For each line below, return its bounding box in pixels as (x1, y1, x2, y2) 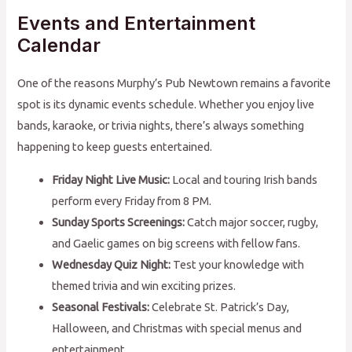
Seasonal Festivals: (52, 300, 150, 313)
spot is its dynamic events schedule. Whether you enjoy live (17, 97, 315, 112)
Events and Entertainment (17, 12, 256, 35)
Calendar (17, 34, 101, 57)
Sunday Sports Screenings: (52, 215, 185, 229)
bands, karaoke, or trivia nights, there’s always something (17, 119, 305, 133)
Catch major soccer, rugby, (185, 215, 319, 229)
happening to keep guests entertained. (17, 140, 213, 154)
